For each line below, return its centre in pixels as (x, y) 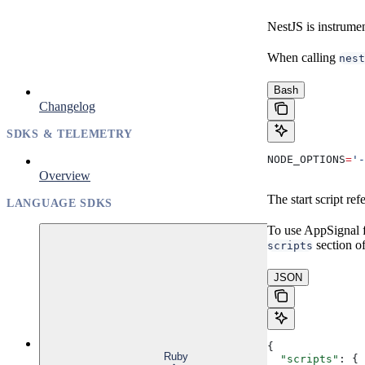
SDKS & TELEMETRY (70, 134)
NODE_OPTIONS (306, 159)
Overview (65, 175)
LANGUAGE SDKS (60, 203)
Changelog (67, 106)
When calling (303, 57)
